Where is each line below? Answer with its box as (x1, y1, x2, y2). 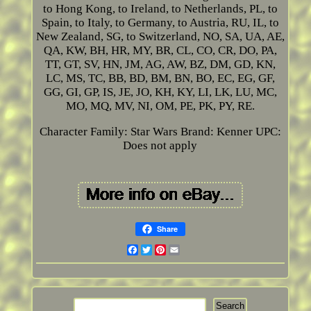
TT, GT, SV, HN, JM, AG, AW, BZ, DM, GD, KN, (44, 58, 276, 72)
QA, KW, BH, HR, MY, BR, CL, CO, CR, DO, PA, (43, 44, 277, 58)
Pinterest (165, 243, 212, 257)
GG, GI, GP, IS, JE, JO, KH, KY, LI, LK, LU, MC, (43, 85, 277, 99)
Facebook (137, 243, 187, 257)
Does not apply (123, 139, 198, 153)
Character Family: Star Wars (39, 125, 178, 139)
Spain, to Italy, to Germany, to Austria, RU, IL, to (41, 16, 279, 30)
